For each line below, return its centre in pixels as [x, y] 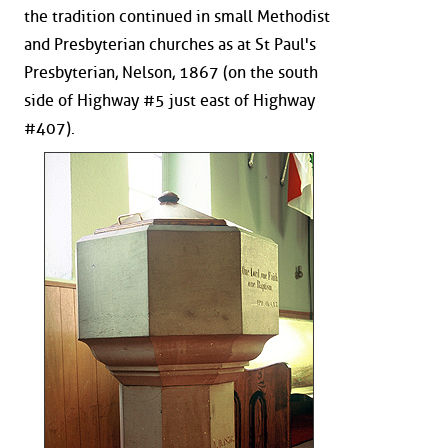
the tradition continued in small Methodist [177, 16]
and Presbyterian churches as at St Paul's [170, 44]
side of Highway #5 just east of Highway [169, 100]
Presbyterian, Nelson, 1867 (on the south [171, 72]
